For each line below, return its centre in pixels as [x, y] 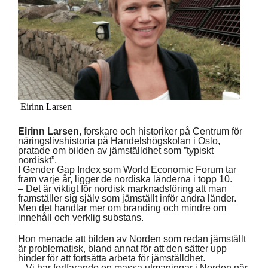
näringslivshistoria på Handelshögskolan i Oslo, [119, 141]
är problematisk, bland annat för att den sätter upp [122, 248]
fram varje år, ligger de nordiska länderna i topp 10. [125, 179]
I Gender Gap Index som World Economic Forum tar [127, 169]
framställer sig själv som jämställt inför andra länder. [127, 198]
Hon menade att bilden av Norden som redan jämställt [132, 239]
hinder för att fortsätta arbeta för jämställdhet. [112, 258]
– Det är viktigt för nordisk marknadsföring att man [122, 188]
